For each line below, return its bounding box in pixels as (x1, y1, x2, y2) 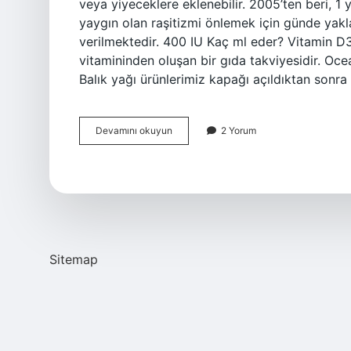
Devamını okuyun (96, 125, 172, 136)
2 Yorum (221, 125, 256, 136)
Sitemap (49, 251, 98, 267)
